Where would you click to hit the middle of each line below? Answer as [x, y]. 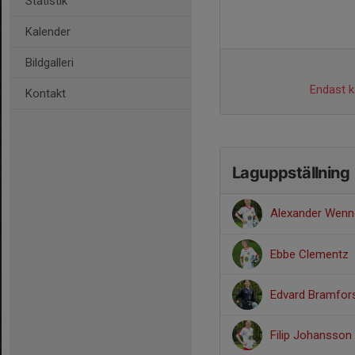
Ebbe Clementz [309, 254]
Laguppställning [291, 173]
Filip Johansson [311, 335]
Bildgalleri [50, 63]
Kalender [48, 32]
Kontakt [46, 94]
